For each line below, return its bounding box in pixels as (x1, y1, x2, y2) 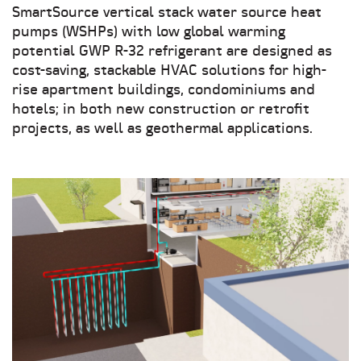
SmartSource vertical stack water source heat (12, 6, 322, 22)
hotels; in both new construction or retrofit (12, 102, 309, 118)
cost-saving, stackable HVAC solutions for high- (12, 64, 326, 80)
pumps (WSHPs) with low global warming (12, 25, 285, 41)
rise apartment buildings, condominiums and (12, 83, 315, 99)
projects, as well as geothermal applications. (12, 122, 313, 138)
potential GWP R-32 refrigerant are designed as (12, 44, 332, 60)
